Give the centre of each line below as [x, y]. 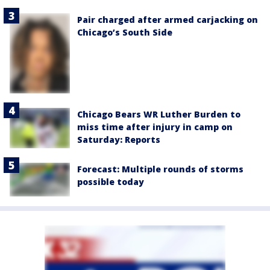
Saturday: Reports [119, 140]
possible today [111, 182]
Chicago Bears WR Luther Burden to [159, 115]
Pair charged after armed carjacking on [168, 20]
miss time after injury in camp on [155, 127]
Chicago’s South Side [125, 32]
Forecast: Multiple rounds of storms [160, 169]
